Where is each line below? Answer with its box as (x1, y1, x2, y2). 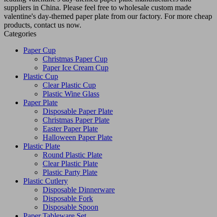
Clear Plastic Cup (43, 80, 96, 89)
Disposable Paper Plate (43, 107, 113, 115)
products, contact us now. (4, 20, 81, 29)
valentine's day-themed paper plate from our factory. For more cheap (4, 12, 212, 20)
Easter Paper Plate (43, 124, 98, 133)
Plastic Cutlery (23, 176, 68, 185)
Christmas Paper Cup (43, 54, 108, 63)
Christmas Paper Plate (43, 115, 109, 124)
